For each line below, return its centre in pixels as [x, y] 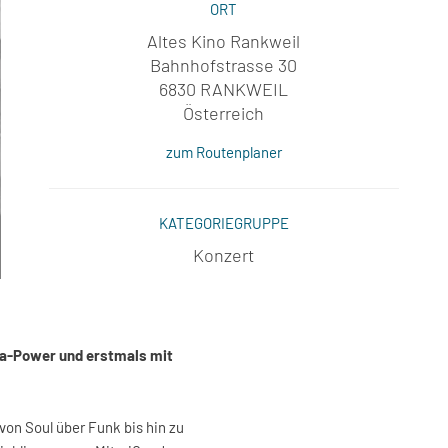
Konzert [224, 255]
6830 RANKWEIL [224, 89]
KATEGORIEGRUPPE [223, 223]
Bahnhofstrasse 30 [224, 65]
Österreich [224, 113]
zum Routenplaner [223, 152]
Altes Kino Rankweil [224, 41]
